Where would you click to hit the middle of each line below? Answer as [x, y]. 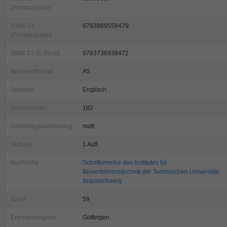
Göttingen [96, 218]
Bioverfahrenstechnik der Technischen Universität [151, 172]
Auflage [21, 145]
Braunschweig [102, 181]
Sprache [22, 90]
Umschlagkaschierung [42, 126]
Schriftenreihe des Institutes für [125, 163]
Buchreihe [25, 163]
